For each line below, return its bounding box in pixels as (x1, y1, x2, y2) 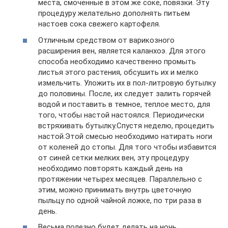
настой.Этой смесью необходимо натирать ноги (38, 131, 212, 141)
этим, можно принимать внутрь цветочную (38, 185, 191, 194)
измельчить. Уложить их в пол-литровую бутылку (38, 78, 216, 88)
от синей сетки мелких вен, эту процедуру (38, 153, 189, 162)
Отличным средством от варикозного (38, 35, 175, 45)
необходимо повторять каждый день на (38, 163, 183, 173)
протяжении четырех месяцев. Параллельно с (38, 174, 202, 184)
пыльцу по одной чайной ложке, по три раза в (38, 195, 202, 205)
